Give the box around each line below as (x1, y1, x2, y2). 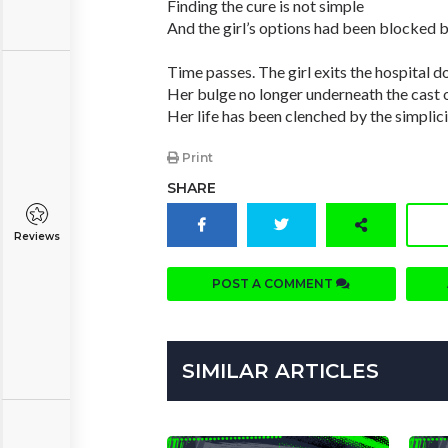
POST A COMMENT (212, 276, 337, 292)
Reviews (13, 230, 60, 243)
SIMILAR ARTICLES (182, 359, 379, 384)
